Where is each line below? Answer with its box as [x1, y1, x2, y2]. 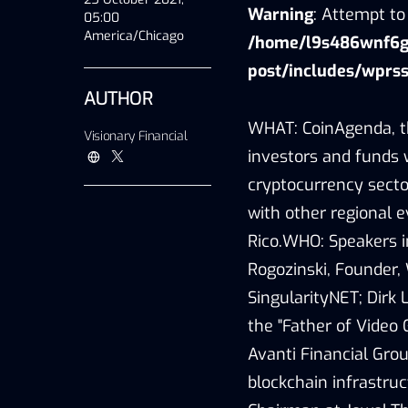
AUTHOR [84, 86, 152, 111]
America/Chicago [84, 26, 184, 45]
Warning [248, 3, 313, 25]
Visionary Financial [84, 127, 188, 145]
